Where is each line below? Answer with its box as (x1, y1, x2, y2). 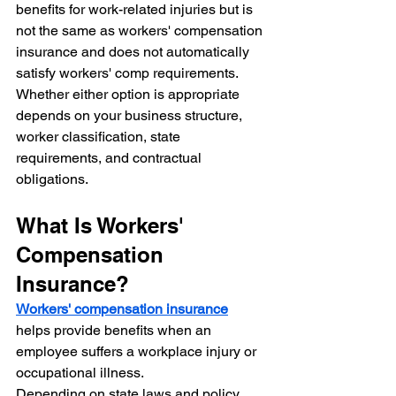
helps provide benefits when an (16, 322, 215, 339)
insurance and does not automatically (16, 43, 253, 61)
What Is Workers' (16, 213, 190, 239)
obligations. (16, 171, 88, 188)
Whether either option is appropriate (16, 86, 243, 103)
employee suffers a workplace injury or (16, 343, 260, 361)
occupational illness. (16, 364, 144, 382)
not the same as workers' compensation (16, 22, 266, 40)
